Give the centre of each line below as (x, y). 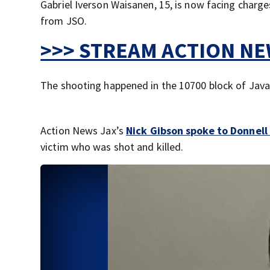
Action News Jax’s (82, 131)
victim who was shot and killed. (112, 147)
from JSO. (64, 21)
